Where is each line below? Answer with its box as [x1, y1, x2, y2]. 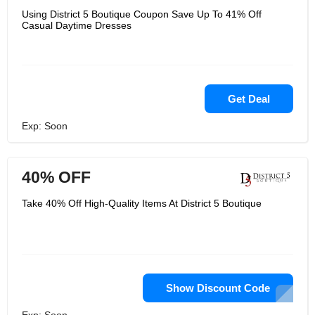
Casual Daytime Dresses [22, 20, 131, 31]
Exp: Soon [22, 120, 67, 131]
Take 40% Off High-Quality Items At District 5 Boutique [22, 198, 262, 209]
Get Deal [228, 93, 270, 105]
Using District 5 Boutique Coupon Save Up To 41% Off [22, 8, 262, 20]
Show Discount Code [166, 282, 270, 294]
